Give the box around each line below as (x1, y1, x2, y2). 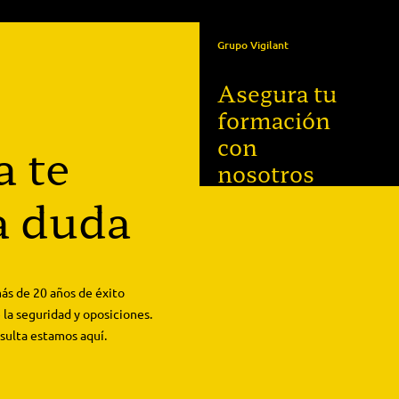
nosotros (217, 156, 314, 189)
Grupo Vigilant (217, 37, 289, 53)
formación (217, 102, 330, 135)
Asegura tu (217, 76, 337, 109)
